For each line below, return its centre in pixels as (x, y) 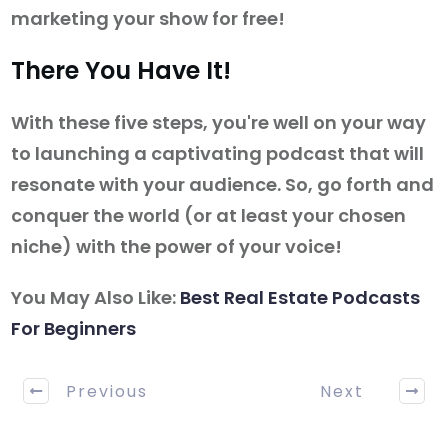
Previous (106, 391)
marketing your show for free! (148, 19)
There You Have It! (124, 71)
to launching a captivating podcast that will (217, 154)
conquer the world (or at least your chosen (208, 216)
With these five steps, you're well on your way (218, 123)
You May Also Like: (95, 298)
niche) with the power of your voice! (176, 247)
